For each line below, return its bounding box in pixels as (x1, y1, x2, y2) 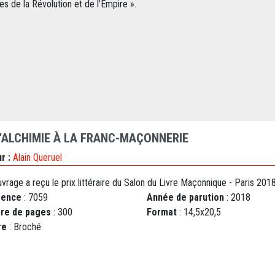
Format (147, 206, 177, 219)
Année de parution (147, 192, 224, 204)
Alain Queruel (13, 152, 62, 164)
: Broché (7, 221, 41, 233)
